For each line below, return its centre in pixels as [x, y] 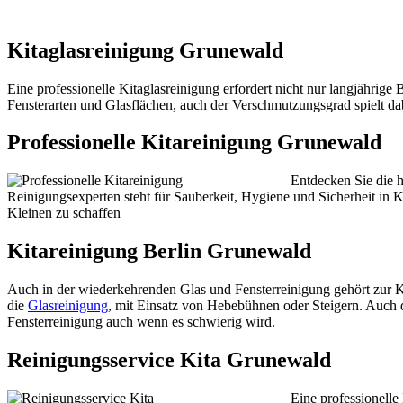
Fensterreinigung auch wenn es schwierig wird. [141, 322]
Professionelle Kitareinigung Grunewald [194, 143]
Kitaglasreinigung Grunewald [145, 50]
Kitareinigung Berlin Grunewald [159, 251]
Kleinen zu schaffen [64, 213]
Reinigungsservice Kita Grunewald [169, 360]
